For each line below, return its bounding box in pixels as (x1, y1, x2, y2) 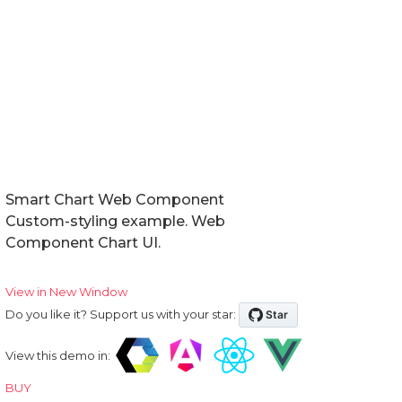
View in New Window (5, 284, 127, 299)
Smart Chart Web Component (5, 190, 224, 208)
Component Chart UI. (5, 233, 161, 251)
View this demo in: (5, 347, 110, 363)
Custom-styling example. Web (5, 212, 225, 230)
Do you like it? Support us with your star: (5, 306, 236, 321)
